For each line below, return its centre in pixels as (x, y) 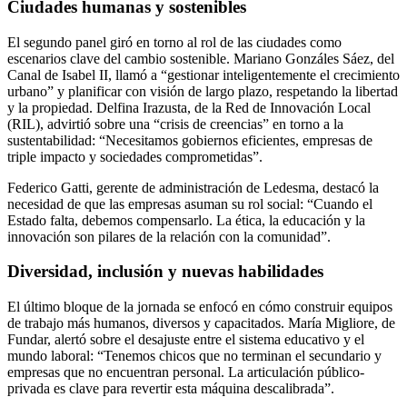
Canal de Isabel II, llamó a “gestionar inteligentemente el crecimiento (203, 74)
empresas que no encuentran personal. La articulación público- (186, 372)
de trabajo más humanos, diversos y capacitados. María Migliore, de (201, 323)
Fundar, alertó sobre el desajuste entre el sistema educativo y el (186, 340)
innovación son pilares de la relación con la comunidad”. (169, 236)
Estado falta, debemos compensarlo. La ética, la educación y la (186, 220)
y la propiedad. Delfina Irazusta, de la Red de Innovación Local (189, 107)
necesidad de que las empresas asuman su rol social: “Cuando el (190, 203)
